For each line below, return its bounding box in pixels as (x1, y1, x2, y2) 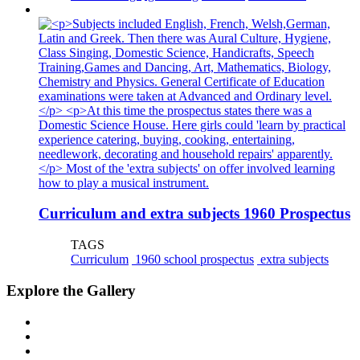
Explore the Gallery (6, 281, 136, 299)
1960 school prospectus (132, 252, 254, 267)
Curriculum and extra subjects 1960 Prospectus (39, 205, 350, 223)
